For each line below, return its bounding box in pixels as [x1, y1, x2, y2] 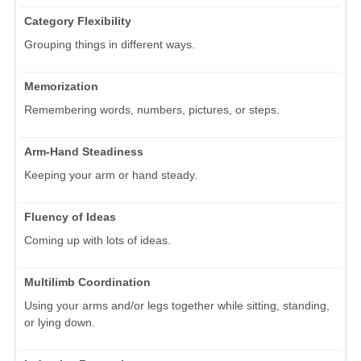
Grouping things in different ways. [24, 37, 195, 51]
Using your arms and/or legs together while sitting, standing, [24, 298, 330, 312]
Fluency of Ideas [24, 210, 116, 223]
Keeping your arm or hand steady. [24, 168, 197, 181]
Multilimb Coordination [24, 275, 151, 288]
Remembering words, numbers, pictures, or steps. [24, 102, 280, 116]
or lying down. [24, 315, 95, 329]
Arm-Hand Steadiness [24, 144, 143, 158]
